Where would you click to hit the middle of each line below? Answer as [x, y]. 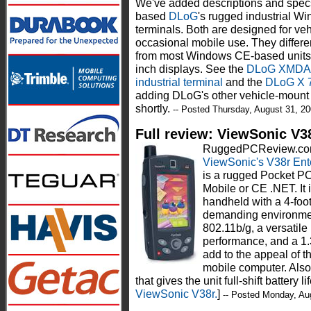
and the [245, 82]
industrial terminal [180, 82]
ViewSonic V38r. [176, 294]
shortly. [153, 109]
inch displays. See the [191, 69]
